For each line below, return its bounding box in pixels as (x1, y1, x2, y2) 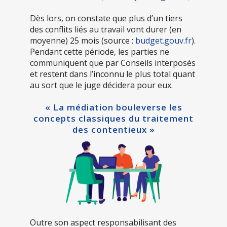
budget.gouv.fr (135, 35, 192, 47)
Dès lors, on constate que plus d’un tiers (30, 13, 182, 24)
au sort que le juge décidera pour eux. (30, 80, 173, 91)
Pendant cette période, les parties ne (30, 46, 169, 58)
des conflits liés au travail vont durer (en (30, 24, 181, 35)
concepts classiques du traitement (33, 112, 194, 125)
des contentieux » (72, 124, 155, 136)
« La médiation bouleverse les (45, 101, 182, 113)
